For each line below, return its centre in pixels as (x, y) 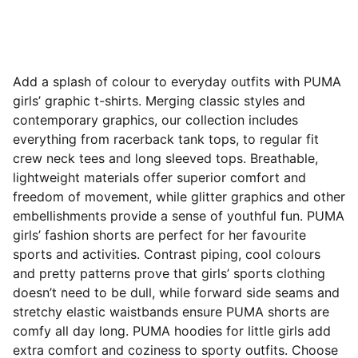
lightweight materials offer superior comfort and (159, 177)
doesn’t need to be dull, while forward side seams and (176, 292)
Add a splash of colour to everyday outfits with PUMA (177, 82)
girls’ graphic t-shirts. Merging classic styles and (159, 101)
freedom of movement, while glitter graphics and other (179, 197)
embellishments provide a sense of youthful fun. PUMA (179, 216)
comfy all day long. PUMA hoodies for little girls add (172, 331)
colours (296, 254)
